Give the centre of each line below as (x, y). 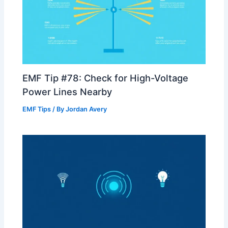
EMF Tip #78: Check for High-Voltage (106, 78)
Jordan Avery (87, 109)
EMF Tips (37, 109)
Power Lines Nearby (67, 92)
